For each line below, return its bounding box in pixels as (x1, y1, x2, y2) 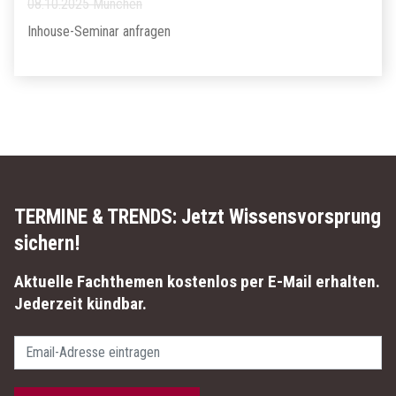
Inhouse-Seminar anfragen (27, 23, 171, 40)
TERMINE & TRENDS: (14, 205, 177, 229)
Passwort (13, 336, 66, 353)
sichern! (14, 232, 80, 255)
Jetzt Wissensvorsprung (177, 205, 381, 229)
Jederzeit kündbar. (14, 293, 147, 314)
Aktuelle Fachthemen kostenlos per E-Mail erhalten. (14, 271, 380, 292)
